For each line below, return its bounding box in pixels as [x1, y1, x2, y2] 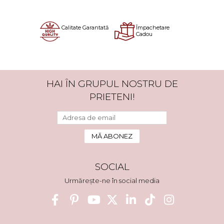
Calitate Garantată [61, 24, 108, 31]
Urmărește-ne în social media [64, 176, 159, 184]
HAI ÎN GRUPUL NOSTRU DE [46, 78, 178, 89]
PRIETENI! [89, 91, 135, 102]
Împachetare [136, 24, 169, 31]
